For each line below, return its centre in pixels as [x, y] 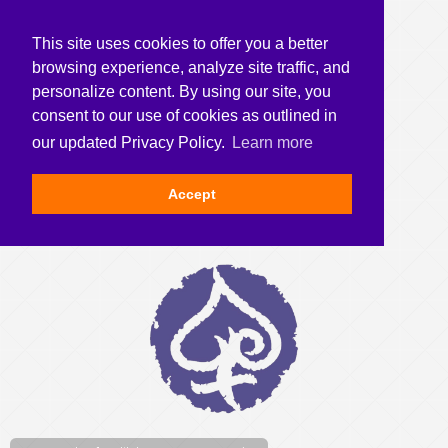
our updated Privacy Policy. [130, 143]
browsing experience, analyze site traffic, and [191, 67]
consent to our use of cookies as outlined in [184, 115]
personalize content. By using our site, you [181, 91]
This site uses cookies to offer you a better [180, 43]
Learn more [273, 143]
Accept [192, 194]
